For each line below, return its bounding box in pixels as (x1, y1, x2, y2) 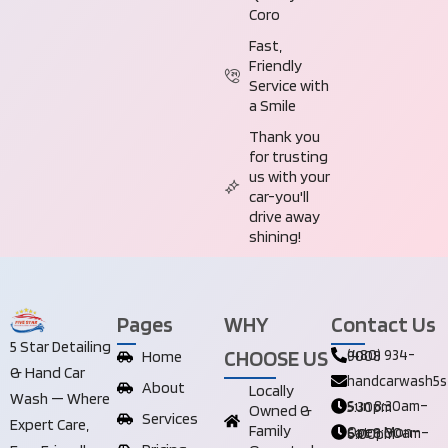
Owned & (249, 400, 312, 420)
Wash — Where (10, 389, 110, 409)
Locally (249, 380, 294, 400)
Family (249, 420, 291, 440)
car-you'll (249, 187, 309, 207)
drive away (249, 207, 320, 227)
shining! (249, 227, 301, 247)
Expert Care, (10, 415, 89, 435)
